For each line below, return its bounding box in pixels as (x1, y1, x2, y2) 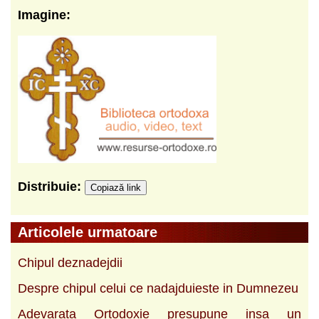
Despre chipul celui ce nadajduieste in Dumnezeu (18, 281, 298, 296)
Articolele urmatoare (18, 224, 157, 240)
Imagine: (18, 7, 70, 22)
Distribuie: (18, 179, 85, 194)
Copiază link (90, 182, 141, 193)
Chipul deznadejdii (18, 255, 122, 270)
